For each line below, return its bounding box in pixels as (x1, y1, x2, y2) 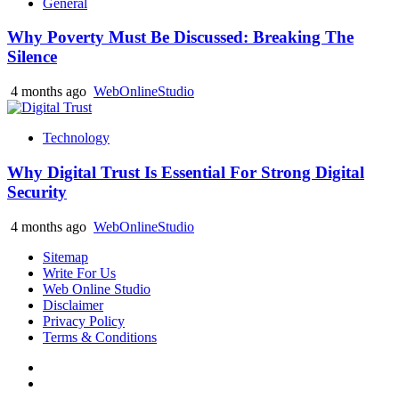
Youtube (42, 374, 89, 390)
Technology (43, 130, 110, 146)
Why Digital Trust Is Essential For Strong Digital (7, 162, 364, 182)
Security (7, 182, 67, 201)
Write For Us (43, 265, 116, 281)
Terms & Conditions (43, 329, 157, 345)
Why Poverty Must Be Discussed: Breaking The (7, 28, 354, 47)
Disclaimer (43, 297, 103, 313)
